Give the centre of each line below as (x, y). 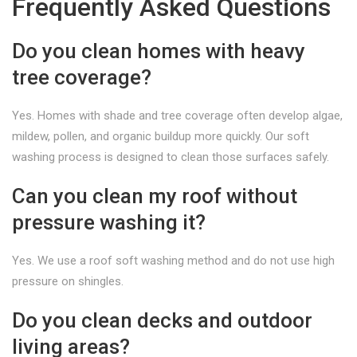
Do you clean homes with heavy (159, 51)
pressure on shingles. (68, 281)
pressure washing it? (109, 222)
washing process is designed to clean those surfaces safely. (171, 157)
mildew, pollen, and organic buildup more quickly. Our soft (161, 136)
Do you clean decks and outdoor (162, 320)
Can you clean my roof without (155, 196)
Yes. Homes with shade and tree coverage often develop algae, (177, 116)
